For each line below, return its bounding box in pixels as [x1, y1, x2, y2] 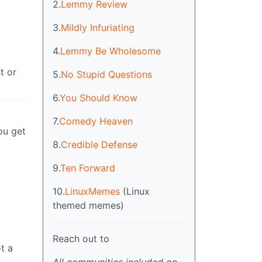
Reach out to [53, 232, 109, 244]
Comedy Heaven [59, 115, 133, 127]
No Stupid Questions [61, 68, 152, 80]
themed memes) [53, 199, 124, 211]
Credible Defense [61, 138, 137, 150]
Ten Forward [60, 161, 115, 174]
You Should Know [60, 91, 137, 104]
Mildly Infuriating [61, 21, 135, 33]
